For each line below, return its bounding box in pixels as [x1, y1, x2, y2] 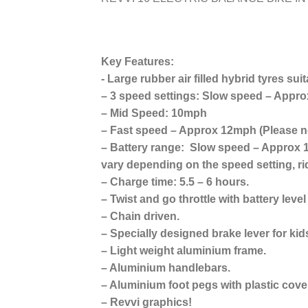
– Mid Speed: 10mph [101, 107, 207, 119]
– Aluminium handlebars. [101, 261, 230, 274]
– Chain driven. [101, 210, 179, 222]
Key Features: [101, 55, 174, 67]
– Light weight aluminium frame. [101, 244, 266, 256]
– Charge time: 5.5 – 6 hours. [101, 175, 249, 188]
